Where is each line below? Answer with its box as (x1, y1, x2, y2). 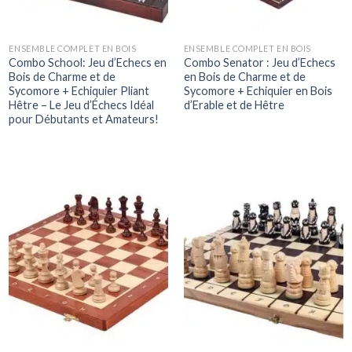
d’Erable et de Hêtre (183, 97, 284, 112)
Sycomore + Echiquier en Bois (183, 83, 332, 97)
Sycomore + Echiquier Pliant (9, 83, 150, 97)
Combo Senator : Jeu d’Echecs (183, 55, 335, 69)
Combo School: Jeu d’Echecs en (9, 55, 167, 69)
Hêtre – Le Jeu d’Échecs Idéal (9, 97, 155, 112)
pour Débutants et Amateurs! (9, 112, 159, 126)
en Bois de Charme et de (183, 69, 306, 83)
